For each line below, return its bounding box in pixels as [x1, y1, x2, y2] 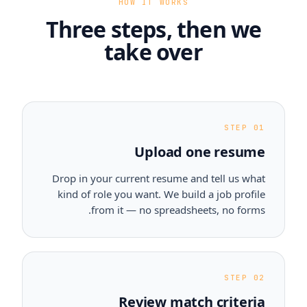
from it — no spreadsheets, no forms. [91, 203, 265, 217]
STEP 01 [224, 123, 265, 132]
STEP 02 [224, 273, 265, 282]
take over [104, 37, 203, 66]
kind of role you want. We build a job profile [58, 187, 265, 201]
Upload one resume [134, 143, 265, 161]
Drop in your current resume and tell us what [52, 171, 265, 185]
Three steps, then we [45, 14, 262, 44]
